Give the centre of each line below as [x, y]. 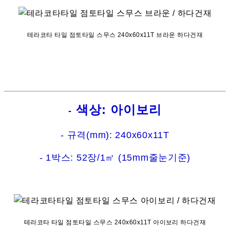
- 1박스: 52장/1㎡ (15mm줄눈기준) [115, 158]
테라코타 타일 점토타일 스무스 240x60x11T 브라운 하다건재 [115, 35]
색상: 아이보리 [117, 110]
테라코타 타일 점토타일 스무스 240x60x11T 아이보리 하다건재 [115, 223]
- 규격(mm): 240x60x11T [115, 135]
